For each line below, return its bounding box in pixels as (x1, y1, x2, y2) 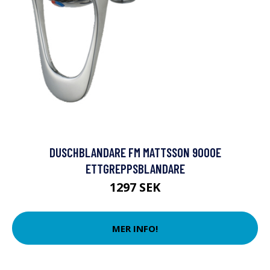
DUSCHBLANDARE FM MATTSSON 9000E (49, 145, 221, 160)
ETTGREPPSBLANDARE (85, 161, 185, 177)
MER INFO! (112, 222, 158, 234)
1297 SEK (110, 179, 160, 196)
